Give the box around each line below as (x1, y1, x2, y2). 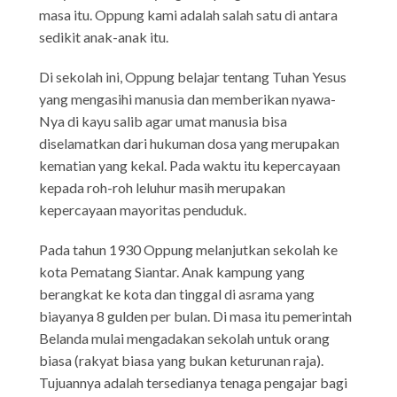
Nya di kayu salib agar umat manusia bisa (39, 112, 288, 129)
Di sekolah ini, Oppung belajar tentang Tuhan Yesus (39, 67, 347, 85)
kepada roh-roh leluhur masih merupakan (39, 178, 286, 196)
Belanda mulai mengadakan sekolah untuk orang (39, 329, 331, 346)
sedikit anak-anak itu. (39, 27, 172, 45)
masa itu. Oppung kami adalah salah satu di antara (39, 5, 339, 23)
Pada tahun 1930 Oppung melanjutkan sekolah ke (39, 240, 339, 258)
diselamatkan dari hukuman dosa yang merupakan (39, 134, 340, 152)
